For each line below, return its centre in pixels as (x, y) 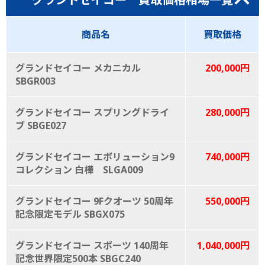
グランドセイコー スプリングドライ (92, 112)
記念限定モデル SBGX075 (70, 214)
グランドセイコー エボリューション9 (95, 156)
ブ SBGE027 (41, 125)
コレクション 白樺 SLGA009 (79, 169)
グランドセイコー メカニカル (78, 68)
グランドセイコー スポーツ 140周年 (92, 245)
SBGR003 (35, 81)
